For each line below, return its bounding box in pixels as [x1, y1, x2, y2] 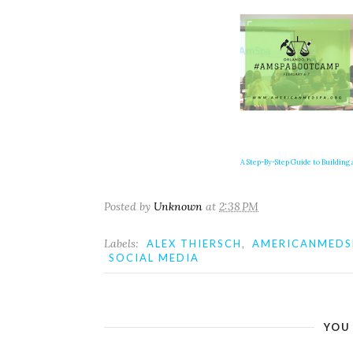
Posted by [104, 199, 154, 214]
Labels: [104, 236, 142, 251]
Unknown [154, 199, 203, 214]
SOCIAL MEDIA [109, 251, 199, 264]
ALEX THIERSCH [147, 237, 242, 250]
